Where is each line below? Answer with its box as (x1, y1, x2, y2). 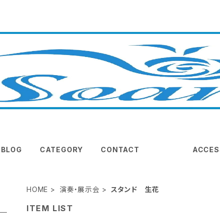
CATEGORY (39, 145, 83, 154)
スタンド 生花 (110, 185, 160, 193)
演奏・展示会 (59, 185, 100, 193)
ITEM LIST (27, 203, 74, 213)
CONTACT (101, 145, 139, 154)
